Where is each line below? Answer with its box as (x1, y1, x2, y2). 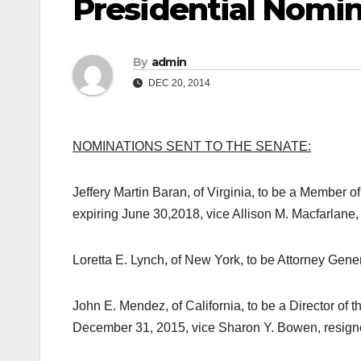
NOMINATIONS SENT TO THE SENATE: (73, 139, 311, 154)
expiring (73, 207, 122, 222)
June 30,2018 (122, 207, 200, 222)
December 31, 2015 (73, 321, 185, 335)
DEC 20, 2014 (146, 77, 210, 89)
